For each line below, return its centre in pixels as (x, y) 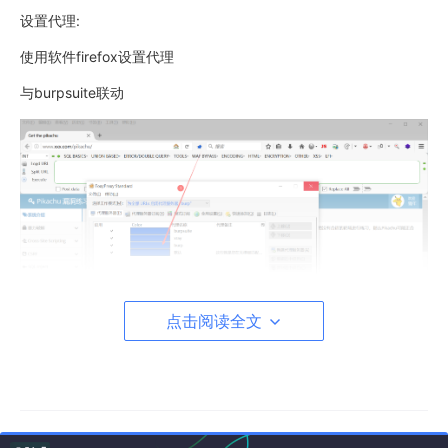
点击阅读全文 (216, 321)
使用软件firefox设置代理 (97, 56)
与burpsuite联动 (72, 92)
